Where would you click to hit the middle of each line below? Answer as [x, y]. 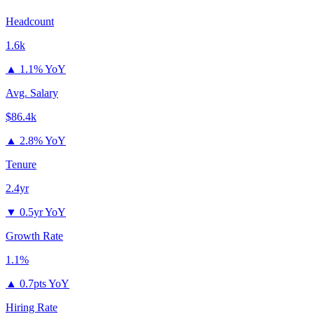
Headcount [30, 22]
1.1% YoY [43, 69]
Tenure [21, 165]
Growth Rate [34, 236]
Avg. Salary [32, 93]
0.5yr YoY [43, 212]
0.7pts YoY [45, 284]
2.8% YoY [43, 141]
